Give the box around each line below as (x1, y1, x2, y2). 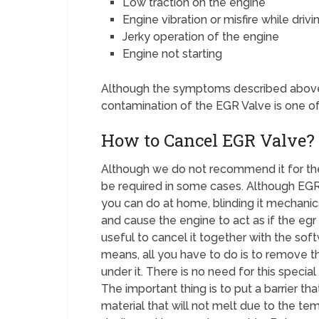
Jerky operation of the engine (122, 30, 280, 43)
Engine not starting (122, 47, 223, 61)
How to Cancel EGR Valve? (101, 129, 315, 152)
